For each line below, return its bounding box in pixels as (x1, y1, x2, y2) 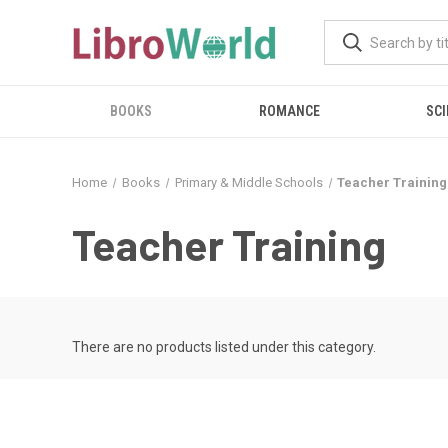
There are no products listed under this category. (72, 339, 376, 355)
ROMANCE (258, 103, 320, 119)
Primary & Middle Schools (174, 175, 323, 190)
